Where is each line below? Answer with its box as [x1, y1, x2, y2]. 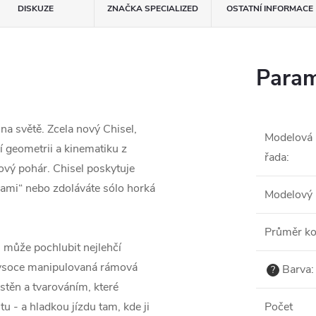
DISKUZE [18, 3, 54, 14]
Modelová [265, 130, 312, 145]
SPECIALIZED [142, 3, 198, 14]
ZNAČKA [107, 3, 142, 14]
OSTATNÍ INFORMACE [226, 3, 313, 14]
